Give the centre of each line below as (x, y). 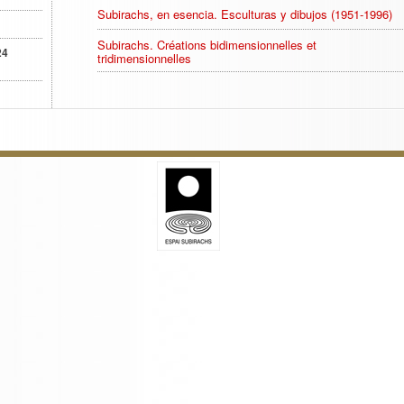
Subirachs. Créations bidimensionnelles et (207, 45)
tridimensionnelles (144, 58)
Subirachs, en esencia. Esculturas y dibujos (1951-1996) (245, 14)
